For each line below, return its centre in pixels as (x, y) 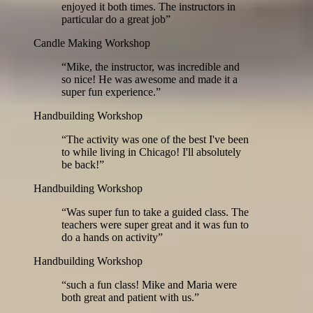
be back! (80, 164)
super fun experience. (109, 92)
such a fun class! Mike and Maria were (152, 284)
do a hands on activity (110, 237)
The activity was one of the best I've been (158, 139)
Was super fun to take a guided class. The (158, 212)
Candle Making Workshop (92, 43)
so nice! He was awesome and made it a (150, 79)
